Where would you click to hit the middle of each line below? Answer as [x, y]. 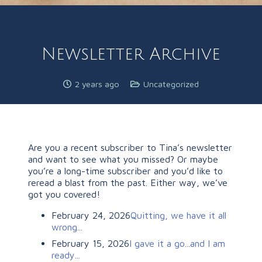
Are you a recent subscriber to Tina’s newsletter [130, 147]
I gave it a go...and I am [177, 243]
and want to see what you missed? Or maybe [123, 159]
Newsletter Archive [131, 54]
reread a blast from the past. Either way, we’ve [128, 182]
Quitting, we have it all [178, 215]
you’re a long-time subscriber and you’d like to [125, 170]
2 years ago [97, 84]
